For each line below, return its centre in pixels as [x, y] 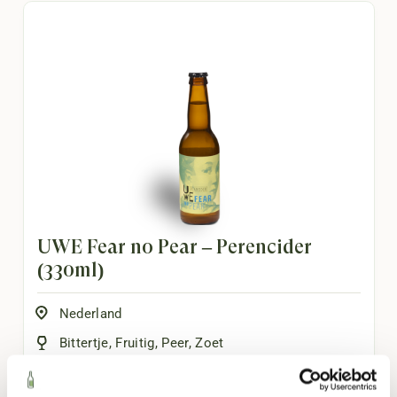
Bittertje [84, 343]
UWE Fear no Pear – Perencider [174, 246]
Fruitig [135, 343]
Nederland [90, 313]
